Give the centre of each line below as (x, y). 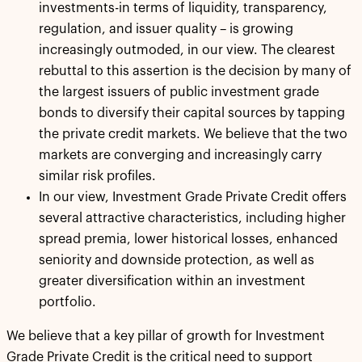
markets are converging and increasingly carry (180, 155)
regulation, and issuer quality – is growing (166, 29)
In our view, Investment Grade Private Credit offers (193, 197)
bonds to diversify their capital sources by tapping (192, 113)
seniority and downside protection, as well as (177, 260)
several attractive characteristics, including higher (192, 218)
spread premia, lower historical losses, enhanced (188, 239)
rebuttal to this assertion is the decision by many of (195, 71)
